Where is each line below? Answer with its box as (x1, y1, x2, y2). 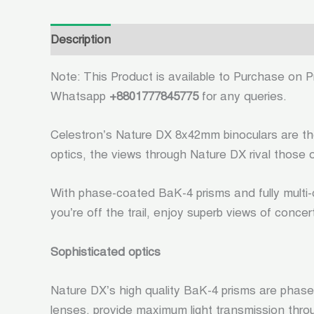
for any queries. (198, 89, 287, 104)
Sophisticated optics (50, 244, 161, 259)
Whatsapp (50, 89, 109, 104)
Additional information (126, 32, 244, 47)
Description (50, 32, 111, 47)
